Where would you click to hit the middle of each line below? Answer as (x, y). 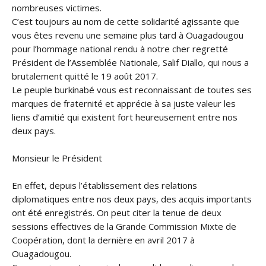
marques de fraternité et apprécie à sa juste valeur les (124, 103)
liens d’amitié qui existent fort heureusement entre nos (125, 117)
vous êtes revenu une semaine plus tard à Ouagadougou (128, 35)
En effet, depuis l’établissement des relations (104, 185)
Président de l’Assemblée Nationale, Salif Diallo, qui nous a (130, 62)
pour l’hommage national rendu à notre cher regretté (120, 49)
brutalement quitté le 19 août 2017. (85, 76)
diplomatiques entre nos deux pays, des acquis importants (132, 199)
